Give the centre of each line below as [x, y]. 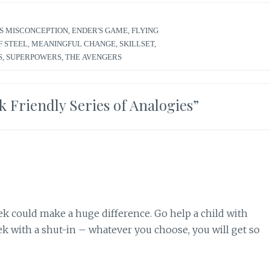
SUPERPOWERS [34, 57]
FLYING [145, 30]
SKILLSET [137, 43]
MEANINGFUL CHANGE [74, 43]
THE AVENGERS [93, 57]
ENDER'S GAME [100, 30]
